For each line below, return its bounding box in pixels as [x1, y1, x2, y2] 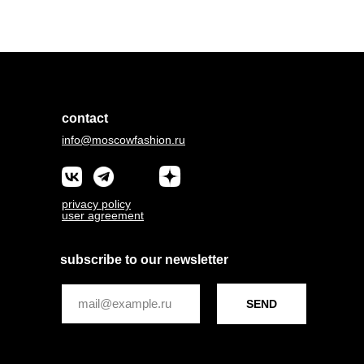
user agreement [62, 208, 144, 222]
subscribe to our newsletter [60, 252, 228, 266]
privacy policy [62, 197, 131, 210]
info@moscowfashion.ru [62, 132, 185, 146]
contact [62, 110, 108, 125]
